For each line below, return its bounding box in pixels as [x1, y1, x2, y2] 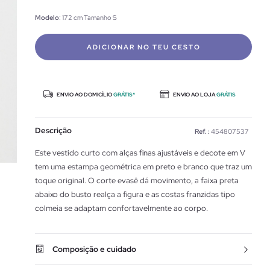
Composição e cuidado [52, 244, 136, 254]
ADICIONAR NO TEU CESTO [86, 43, 201, 51]
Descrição [35, 125, 72, 136]
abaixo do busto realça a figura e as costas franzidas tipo [35, 189, 235, 199]
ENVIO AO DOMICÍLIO [55, 91, 113, 98]
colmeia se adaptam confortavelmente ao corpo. [35, 203, 208, 213]
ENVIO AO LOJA [172, 91, 216, 98]
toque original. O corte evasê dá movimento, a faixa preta [35, 175, 239, 186]
